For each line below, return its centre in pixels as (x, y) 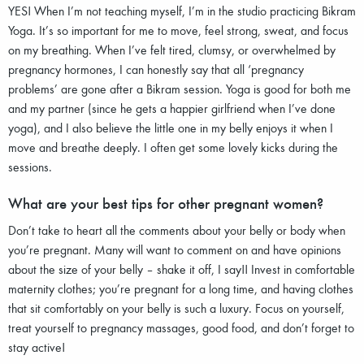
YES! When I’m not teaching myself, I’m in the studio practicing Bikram (182, 10)
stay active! (37, 347)
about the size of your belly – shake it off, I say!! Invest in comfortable (182, 269)
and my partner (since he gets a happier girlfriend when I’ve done (172, 108)
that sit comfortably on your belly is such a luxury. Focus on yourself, (176, 308)
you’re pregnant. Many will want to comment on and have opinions (175, 249)
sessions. (30, 166)
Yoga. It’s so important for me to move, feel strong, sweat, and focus (178, 30)
